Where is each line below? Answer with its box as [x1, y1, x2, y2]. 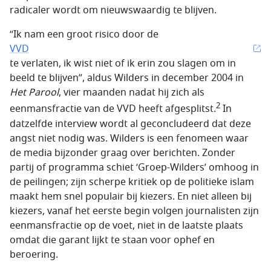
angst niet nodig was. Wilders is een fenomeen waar [10, 131, 249, 146]
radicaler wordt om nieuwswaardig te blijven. [10, 3, 217, 18]
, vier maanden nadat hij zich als [59, 85, 204, 100]
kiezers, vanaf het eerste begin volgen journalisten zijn [10, 203, 259, 218]
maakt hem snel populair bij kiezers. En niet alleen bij [10, 189, 252, 204]
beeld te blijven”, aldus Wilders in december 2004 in [10, 71, 244, 86]
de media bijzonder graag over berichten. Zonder [10, 145, 235, 160]
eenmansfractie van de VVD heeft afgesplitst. [10, 102, 216, 117]
